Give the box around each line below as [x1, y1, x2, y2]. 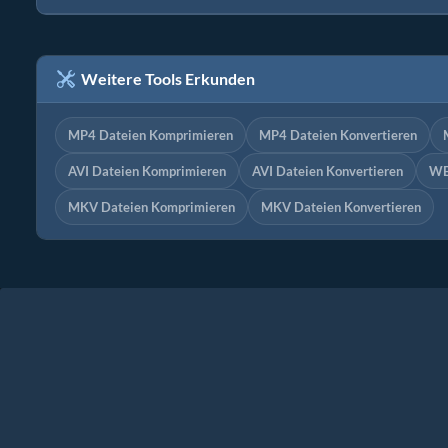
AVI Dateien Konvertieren [252, 163, 403, 180]
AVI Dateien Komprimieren [68, 163, 226, 180]
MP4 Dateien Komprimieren [68, 127, 233, 144]
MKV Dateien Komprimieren [68, 199, 235, 216]
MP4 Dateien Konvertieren [259, 127, 417, 144]
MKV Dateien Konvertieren [261, 199, 421, 216]
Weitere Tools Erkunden [75, 68, 255, 88]
